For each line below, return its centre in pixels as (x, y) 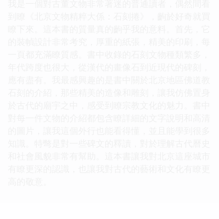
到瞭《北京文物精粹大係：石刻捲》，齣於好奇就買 (109, 16)
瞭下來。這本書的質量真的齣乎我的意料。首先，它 (109, 29)
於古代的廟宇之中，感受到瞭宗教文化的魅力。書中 (109, 105)
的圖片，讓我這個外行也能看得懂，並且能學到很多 (109, 130)
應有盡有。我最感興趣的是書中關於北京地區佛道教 (109, 79)
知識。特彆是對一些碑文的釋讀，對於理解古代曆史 (109, 143)
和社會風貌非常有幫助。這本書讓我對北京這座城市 (109, 156)
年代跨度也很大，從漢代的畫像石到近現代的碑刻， (109, 67)
